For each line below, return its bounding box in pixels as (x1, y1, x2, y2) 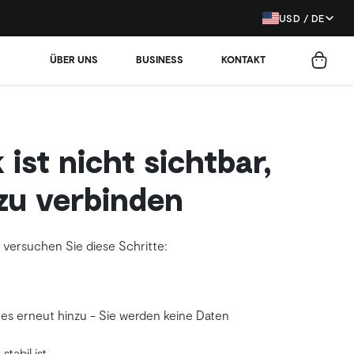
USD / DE (278, 11, 325, 24)
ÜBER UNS (50, 53, 98, 66)
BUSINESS (136, 53, 183, 66)
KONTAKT (221, 53, 265, 66)
